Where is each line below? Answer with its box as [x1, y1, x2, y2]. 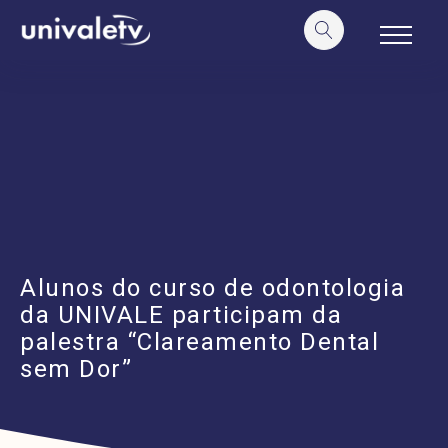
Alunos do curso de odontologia [20, 274, 405, 302]
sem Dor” [20, 355, 132, 383]
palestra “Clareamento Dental [20, 328, 379, 356]
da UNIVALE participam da [20, 301, 342, 329]
